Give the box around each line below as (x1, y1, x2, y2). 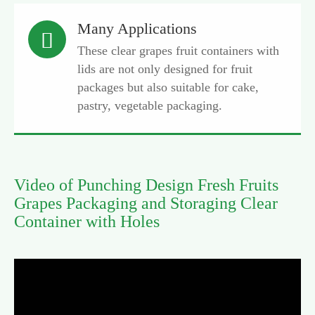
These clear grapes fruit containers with (77, 44, 279, 58)
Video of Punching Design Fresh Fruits (14, 176, 278, 194)
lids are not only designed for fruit (77, 62, 252, 76)
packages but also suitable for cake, (77, 80, 259, 94)
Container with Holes (14, 212, 160, 231)
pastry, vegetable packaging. (77, 98, 222, 112)
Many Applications (77, 20, 197, 37)
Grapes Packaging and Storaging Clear (14, 194, 278, 212)
